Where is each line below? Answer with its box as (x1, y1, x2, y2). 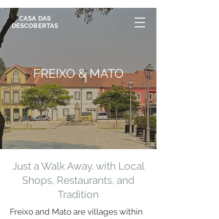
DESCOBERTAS (11, 22, 59, 29)
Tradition (58, 188, 99, 200)
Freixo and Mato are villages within (10, 207, 143, 217)
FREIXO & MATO (33, 66, 124, 81)
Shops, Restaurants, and (22, 174, 134, 186)
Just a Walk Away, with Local (12, 160, 145, 172)
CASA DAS (19, 15, 51, 22)
